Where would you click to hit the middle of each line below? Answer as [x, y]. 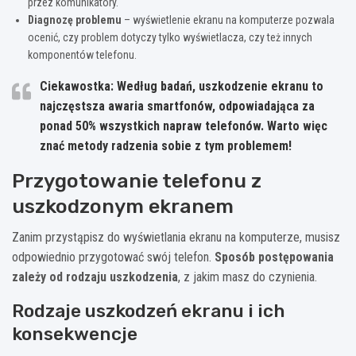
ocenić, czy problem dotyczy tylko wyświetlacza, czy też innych [170, 38]
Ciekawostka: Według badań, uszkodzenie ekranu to [182, 87]
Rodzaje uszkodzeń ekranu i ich [149, 311]
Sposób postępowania [274, 257]
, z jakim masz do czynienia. [248, 277]
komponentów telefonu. [82, 55]
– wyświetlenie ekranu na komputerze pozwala [228, 20]
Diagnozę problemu [75, 20]
